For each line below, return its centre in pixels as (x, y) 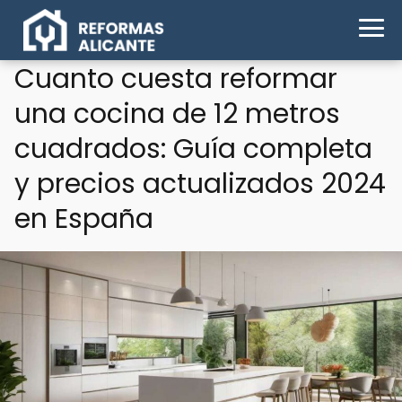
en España (84, 219)
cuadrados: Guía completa (193, 149)
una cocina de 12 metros (177, 114)
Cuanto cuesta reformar (176, 79)
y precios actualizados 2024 (200, 184)
